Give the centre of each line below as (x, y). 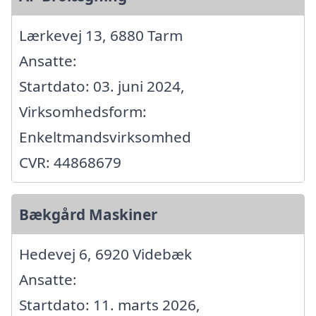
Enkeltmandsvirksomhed (105, 136)
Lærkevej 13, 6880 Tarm (101, 35)
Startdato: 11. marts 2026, (110, 304)
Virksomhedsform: (83, 111)
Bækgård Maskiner (88, 214)
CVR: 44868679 (70, 162)
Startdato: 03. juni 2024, (102, 86)
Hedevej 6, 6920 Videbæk (105, 254)
